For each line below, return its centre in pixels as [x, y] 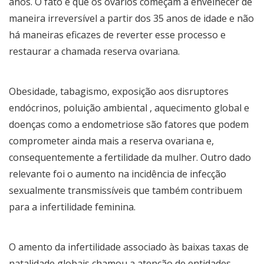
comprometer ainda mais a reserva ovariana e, [111, 141]
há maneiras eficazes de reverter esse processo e [117, 34]
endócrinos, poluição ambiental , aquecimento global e [129, 108]
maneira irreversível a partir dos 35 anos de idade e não [131, 18]
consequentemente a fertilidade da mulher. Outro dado [130, 157]
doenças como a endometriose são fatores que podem [129, 124]
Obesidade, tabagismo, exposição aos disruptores [119, 91]
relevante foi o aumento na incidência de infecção [118, 174]
